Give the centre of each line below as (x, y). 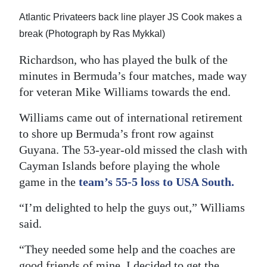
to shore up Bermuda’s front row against (117, 133)
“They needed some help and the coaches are (127, 249)
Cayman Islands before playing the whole (119, 165)
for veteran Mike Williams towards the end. (125, 91)
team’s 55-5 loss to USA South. (156, 181)
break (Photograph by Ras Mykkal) (92, 33)
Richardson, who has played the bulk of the (123, 59)
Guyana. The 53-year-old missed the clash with (133, 149)
